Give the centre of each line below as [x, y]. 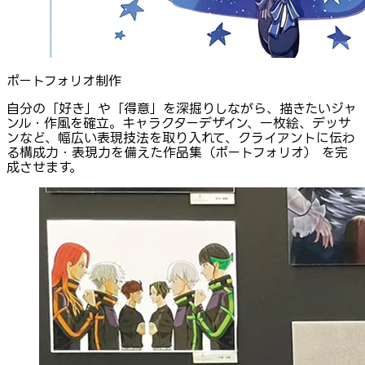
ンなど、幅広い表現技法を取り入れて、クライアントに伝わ [181, 138]
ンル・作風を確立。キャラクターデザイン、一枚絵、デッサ [179, 123]
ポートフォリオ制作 [64, 81]
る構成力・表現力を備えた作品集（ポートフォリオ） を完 [177, 153]
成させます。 [44, 167]
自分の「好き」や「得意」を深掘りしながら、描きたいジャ [182, 109]
